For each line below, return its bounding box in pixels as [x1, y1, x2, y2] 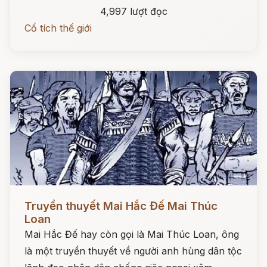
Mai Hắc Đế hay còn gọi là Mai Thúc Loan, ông [24, 228, 239, 240]
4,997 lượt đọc [100, 5, 167, 17]
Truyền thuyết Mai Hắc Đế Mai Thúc [24, 199, 218, 213]
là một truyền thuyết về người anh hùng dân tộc [24, 245, 242, 257]
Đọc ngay [10, 191, 54, 203]
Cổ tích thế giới [24, 22, 92, 34]
